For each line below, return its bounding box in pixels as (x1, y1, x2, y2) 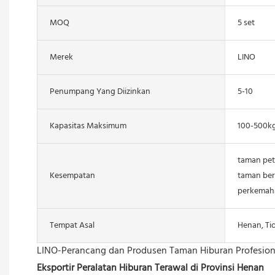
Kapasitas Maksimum (50, 118, 126, 133)
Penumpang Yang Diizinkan (50, 84, 150, 99)
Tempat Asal (50, 218, 95, 233)
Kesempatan (50, 168, 95, 183)
